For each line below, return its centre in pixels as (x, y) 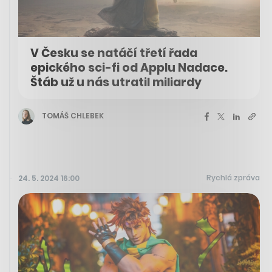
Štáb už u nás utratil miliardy (116, 82)
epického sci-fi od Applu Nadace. (129, 67)
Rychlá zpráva (233, 177)
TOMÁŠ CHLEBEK (73, 116)
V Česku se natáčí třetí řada (114, 53)
